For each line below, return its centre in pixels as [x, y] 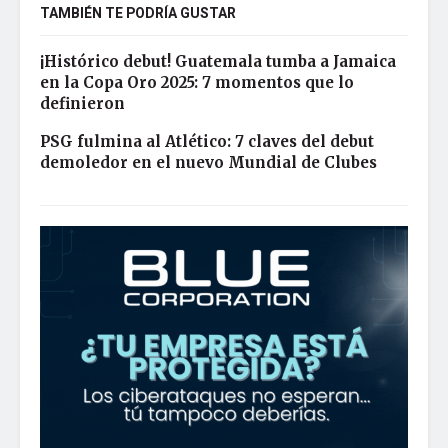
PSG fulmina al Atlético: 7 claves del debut [207, 142]
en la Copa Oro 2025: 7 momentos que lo [197, 83]
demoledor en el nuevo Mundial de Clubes [208, 163]
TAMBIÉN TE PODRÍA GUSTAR [138, 14]
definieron [82, 104]
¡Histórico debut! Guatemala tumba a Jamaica [218, 62]
